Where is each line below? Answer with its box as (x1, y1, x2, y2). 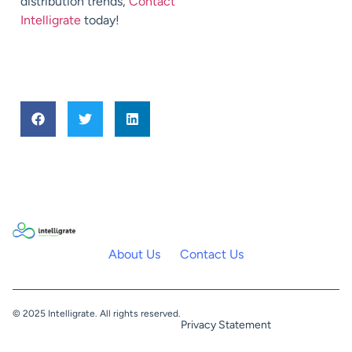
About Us (108, 247, 160, 262)
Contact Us (180, 247, 244, 262)
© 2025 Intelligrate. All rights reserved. (13, 308, 181, 320)
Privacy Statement (181, 318, 271, 332)
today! (81, 12, 119, 27)
